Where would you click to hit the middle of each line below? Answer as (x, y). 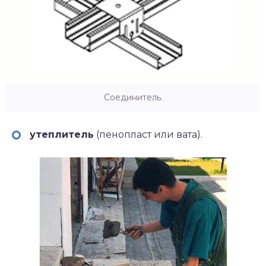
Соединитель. (133, 97)
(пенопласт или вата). (148, 134)
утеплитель (62, 134)
